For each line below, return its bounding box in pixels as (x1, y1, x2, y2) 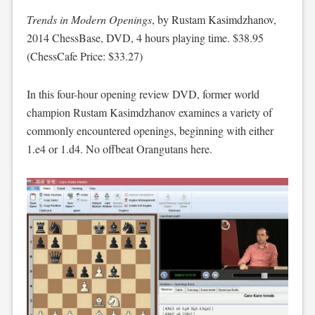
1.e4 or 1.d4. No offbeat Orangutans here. (26, 141, 212, 156)
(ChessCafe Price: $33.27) (26, 49, 143, 63)
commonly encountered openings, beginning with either (26, 123, 274, 138)
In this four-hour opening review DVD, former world (26, 86, 259, 101)
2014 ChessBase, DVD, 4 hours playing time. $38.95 (26, 30, 264, 45)
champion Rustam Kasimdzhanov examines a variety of (26, 105, 272, 120)
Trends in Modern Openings (26, 12, 152, 27)
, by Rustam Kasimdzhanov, (151, 12, 276, 27)
